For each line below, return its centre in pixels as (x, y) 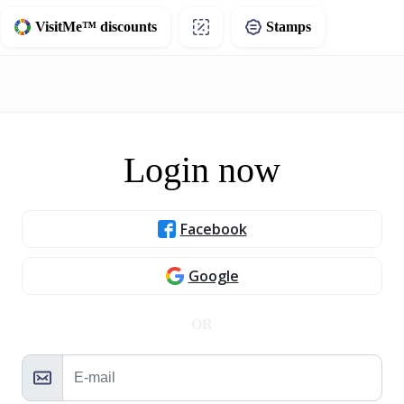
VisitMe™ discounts (96, 27)
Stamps (288, 27)
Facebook (213, 229)
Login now (202, 170)
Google (213, 276)
